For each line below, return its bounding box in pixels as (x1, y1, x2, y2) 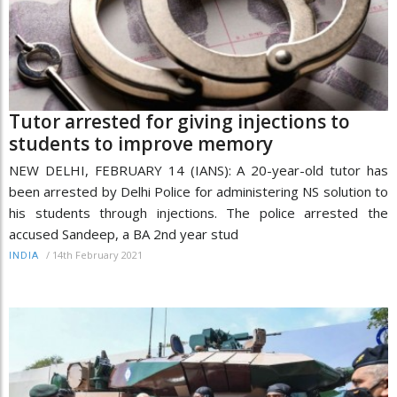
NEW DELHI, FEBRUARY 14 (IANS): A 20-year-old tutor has (9, 160, 388, 179)
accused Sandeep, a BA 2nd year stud (9, 224, 238, 243)
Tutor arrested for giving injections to (9, 108, 350, 134)
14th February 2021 (52, 247, 143, 261)
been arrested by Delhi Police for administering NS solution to (9, 182, 388, 200)
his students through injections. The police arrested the (9, 203, 388, 222)
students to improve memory (9, 130, 273, 156)
